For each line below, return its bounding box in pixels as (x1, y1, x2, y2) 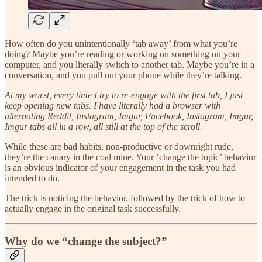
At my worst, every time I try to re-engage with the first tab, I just (5, 89, 243, 100)
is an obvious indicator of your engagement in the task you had (5, 162, 236, 173)
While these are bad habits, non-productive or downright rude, (5, 141, 233, 151)
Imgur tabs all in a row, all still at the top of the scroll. (5, 121, 202, 132)
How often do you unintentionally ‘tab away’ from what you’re (5, 38, 237, 49)
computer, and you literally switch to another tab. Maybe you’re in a (5, 59, 254, 70)
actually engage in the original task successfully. (5, 203, 181, 213)
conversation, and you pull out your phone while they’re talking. (5, 70, 242, 80)
